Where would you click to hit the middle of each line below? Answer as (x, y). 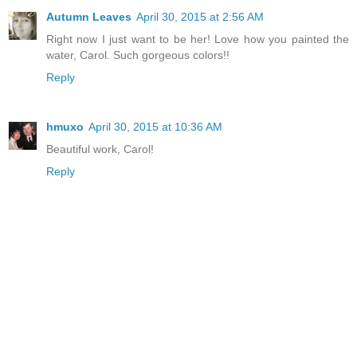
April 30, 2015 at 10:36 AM (155, 127)
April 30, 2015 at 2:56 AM (200, 17)
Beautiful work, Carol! (100, 149)
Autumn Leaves (89, 17)
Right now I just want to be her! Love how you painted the (198, 39)
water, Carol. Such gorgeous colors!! (138, 55)
